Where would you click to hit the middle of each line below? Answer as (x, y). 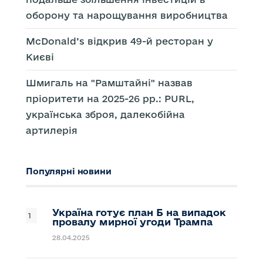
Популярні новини (69, 171)
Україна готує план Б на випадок (139, 213)
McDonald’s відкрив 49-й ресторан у (119, 41)
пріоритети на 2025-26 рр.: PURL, (110, 99)
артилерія (52, 131)
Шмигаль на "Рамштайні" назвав (109, 83)
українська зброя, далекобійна (105, 115)
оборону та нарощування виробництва (127, 16)
